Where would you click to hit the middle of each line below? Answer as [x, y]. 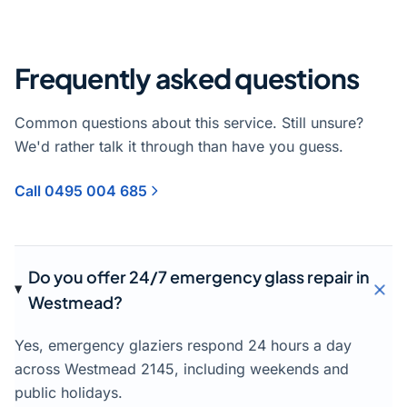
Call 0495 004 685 [81, 191]
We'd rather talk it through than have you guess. [179, 147]
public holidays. [69, 393]
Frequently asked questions [187, 79]
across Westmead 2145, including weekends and [182, 369]
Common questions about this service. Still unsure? [189, 123]
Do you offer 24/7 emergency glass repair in [199, 277]
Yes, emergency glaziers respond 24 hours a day [183, 346]
